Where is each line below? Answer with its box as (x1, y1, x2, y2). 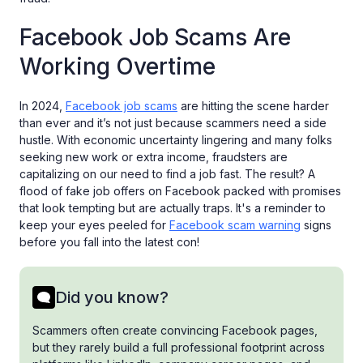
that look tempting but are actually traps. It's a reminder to (19, 200, 326, 215)
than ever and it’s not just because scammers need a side (19, 115, 327, 130)
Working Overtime (19, 52, 216, 80)
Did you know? (55, 287, 169, 307)
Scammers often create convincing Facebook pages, (32, 322, 318, 337)
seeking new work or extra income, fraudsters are (19, 149, 288, 164)
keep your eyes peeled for (19, 217, 169, 232)
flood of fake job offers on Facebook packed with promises (19, 183, 341, 198)
